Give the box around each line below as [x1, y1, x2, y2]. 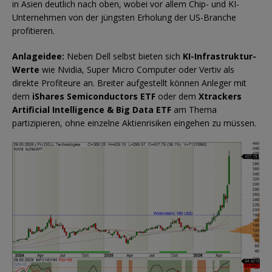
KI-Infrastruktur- [183, 50, 256, 62]
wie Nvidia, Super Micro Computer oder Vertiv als [39, 63, 234, 75]
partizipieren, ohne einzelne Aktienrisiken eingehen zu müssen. [12, 117, 256, 129]
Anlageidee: [12, 50, 64, 62]
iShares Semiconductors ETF [32, 90, 155, 102]
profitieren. [12, 24, 55, 36]
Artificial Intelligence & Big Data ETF [12, 103, 171, 115]
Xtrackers [199, 90, 242, 102]
